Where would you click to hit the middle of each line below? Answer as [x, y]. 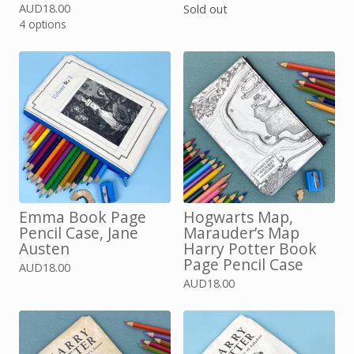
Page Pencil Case [243, 264]
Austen [44, 249]
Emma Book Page [83, 217]
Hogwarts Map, [238, 217]
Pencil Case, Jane [79, 233]
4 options [43, 24]
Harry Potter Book [250, 249]
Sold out [205, 9]
